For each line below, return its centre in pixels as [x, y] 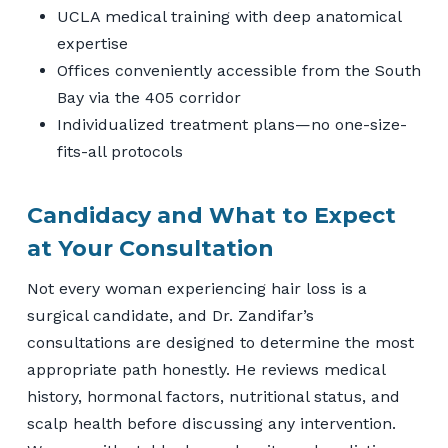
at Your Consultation [150, 248]
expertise [92, 43]
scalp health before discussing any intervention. [211, 423]
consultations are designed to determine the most [220, 342]
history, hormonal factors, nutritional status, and [213, 396]
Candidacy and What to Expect [211, 215]
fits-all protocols [119, 151]
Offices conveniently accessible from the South [238, 70]
